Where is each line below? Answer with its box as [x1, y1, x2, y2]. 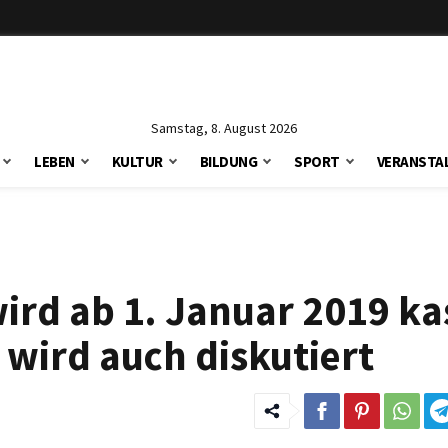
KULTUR [111, 152, 163, 171]
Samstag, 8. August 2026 [151, 119, 297, 137]
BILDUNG [199, 152, 258, 171]
